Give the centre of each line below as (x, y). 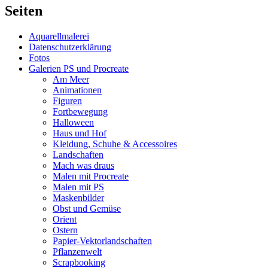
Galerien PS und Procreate (79, 68)
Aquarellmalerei (59, 36)
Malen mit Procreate (91, 176)
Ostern (65, 230)
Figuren (67, 100)
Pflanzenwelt (77, 251)
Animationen (77, 90)
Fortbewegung (80, 111)
